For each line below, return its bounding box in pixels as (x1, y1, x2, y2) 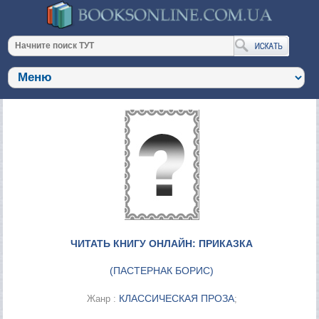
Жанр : (86, 293, 119, 304)
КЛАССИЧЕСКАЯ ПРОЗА (118, 292, 234, 304)
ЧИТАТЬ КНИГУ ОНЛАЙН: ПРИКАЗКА (70, 237, 253, 249)
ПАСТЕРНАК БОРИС (113, 264, 211, 276)
